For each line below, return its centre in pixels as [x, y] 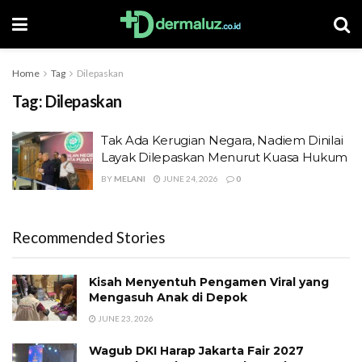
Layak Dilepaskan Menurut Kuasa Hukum [225, 157]
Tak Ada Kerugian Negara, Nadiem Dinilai [222, 140]
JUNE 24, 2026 [189, 179]
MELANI [130, 179]
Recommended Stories [89, 237]
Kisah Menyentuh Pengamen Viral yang [209, 282]
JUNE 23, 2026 [125, 318]
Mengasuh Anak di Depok [168, 297]
